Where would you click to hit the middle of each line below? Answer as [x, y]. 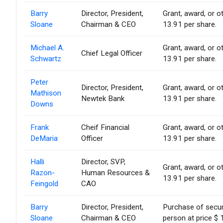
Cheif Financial [105, 128]
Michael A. [47, 48]
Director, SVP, [103, 162]
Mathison [46, 93]
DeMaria [44, 139]
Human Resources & [115, 173]
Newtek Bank [103, 99]
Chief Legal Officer [112, 54]
